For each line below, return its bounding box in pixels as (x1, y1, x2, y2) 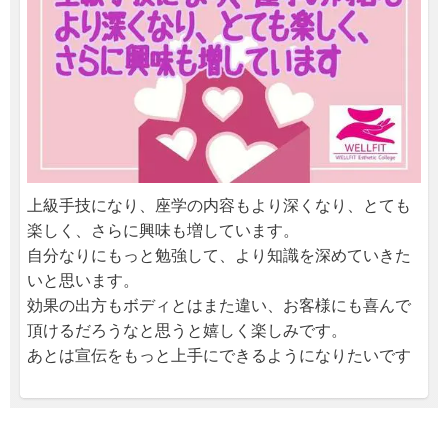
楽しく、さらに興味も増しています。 (27, 221, 299, 239)
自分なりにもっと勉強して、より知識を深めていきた (27, 246, 411, 264)
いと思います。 (27, 271, 139, 289)
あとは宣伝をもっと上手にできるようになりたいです (27, 346, 411, 364)
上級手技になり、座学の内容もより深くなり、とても (27, 196, 411, 214)
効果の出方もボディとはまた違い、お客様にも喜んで (27, 296, 411, 314)
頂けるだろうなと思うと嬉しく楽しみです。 (27, 321, 347, 339)
